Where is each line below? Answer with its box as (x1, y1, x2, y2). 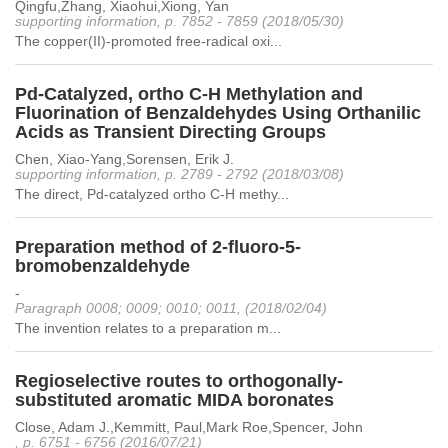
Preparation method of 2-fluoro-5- (15, 237, 301, 257)
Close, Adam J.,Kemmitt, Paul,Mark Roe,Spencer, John (15, 419, 363, 435)
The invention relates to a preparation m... (15, 320, 281, 336)
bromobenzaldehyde (15, 256, 190, 276)
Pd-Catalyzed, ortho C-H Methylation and (15, 84, 363, 104)
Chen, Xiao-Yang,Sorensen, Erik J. (15, 151, 234, 167)
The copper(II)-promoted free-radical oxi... (15, 33, 282, 49)
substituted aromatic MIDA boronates (15, 390, 334, 410)
